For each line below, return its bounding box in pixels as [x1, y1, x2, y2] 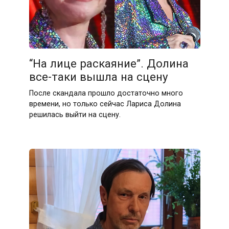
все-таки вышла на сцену [29, 70, 168, 83]
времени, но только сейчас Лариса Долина [29, 99, 181, 108]
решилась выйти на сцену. [29, 110, 121, 119]
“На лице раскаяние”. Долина [29, 56, 189, 70]
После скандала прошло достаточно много [29, 88, 183, 98]
